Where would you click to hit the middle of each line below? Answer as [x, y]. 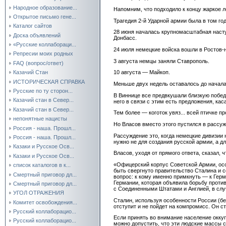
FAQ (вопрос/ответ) [38, 63]
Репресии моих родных [43, 54]
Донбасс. [125, 38]
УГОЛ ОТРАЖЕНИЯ [39, 193]
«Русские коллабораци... [45, 45]
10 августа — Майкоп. [142, 72]
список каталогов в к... [42, 165]
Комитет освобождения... [45, 202]
